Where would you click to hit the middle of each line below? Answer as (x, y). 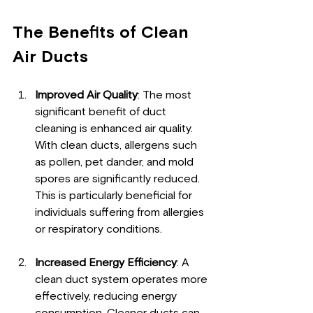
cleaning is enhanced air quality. (115, 129)
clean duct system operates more (123, 280)
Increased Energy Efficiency (106, 263)
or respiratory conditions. (99, 230)
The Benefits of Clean (103, 33)
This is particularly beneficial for (115, 196)
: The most (166, 95)
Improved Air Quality (86, 95)
